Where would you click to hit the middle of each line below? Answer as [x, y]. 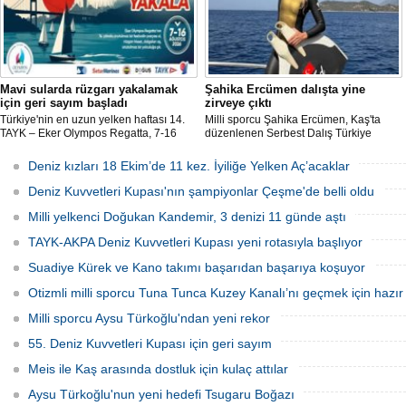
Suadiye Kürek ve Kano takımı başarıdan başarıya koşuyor [197, 267]
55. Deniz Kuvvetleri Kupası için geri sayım [150, 343]
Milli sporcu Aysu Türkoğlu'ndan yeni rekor [149, 318]
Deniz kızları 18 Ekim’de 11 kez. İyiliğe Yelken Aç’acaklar [189, 166]
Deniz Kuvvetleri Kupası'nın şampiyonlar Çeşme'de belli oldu [201, 191]
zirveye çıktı [238, 103]
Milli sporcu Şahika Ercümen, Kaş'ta [293, 120]
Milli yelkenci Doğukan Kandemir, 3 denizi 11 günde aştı [187, 217]
